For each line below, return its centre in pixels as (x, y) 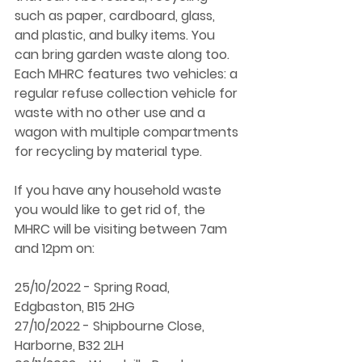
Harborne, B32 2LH (71, 346)
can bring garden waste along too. (124, 55)
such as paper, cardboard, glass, (116, 16)
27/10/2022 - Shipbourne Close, (111, 326)
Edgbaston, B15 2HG (76, 307)
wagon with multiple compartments (128, 133)
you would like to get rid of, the (112, 210)
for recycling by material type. (110, 152)
